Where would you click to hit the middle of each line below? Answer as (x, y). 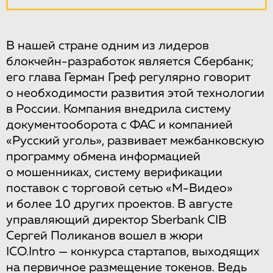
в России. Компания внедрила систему (119, 109)
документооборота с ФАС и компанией (119, 125)
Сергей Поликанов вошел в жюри (105, 236)
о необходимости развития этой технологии (135, 93)
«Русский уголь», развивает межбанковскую (135, 140)
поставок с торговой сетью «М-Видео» (119, 188)
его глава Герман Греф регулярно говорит (128, 77)
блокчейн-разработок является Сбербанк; (130, 61)
